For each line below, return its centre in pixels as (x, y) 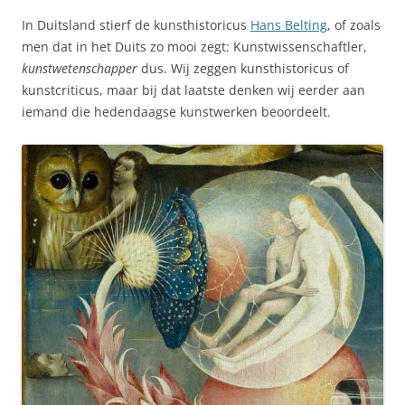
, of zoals (354, 24)
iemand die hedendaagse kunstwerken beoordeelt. (176, 111)
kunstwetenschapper (81, 68)
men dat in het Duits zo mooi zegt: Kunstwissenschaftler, (194, 46)
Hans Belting (289, 24)
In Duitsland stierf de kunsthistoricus (136, 24)
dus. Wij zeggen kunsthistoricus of (245, 68)
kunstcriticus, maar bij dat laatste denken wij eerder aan (193, 89)
